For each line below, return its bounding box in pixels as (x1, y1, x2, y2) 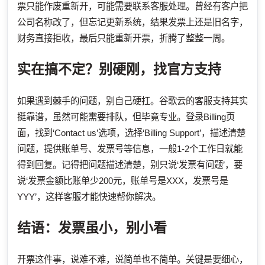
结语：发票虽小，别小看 (17, 219, 167, 235)
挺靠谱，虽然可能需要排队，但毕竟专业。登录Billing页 (17, 111, 235, 122)
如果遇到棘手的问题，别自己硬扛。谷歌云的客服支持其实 (17, 95, 248, 106)
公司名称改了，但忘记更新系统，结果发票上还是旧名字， (17, 17, 248, 27)
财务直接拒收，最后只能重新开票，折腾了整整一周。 (17, 33, 230, 43)
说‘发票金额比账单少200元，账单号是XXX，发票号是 (17, 175, 228, 186)
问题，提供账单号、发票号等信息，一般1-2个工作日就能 (17, 143, 243, 154)
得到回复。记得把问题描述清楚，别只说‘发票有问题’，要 (17, 159, 243, 170)
